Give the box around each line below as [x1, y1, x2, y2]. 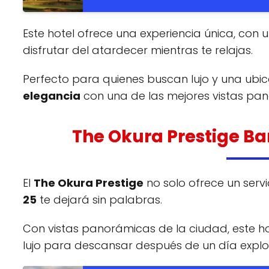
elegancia [23, 88, 80, 103]
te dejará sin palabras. [37, 192, 162, 207]
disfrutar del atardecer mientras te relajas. [23, 42, 253, 58]
